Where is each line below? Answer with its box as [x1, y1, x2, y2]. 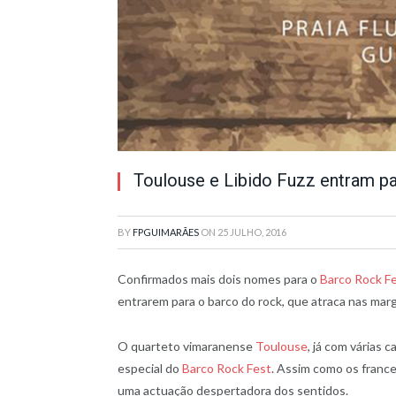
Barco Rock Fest [182, 360, 271, 376]
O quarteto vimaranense [118, 338, 255, 354]
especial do [118, 360, 182, 376]
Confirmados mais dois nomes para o [118, 271, 320, 286]
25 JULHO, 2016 [217, 226, 286, 238]
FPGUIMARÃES [133, 226, 199, 238]
